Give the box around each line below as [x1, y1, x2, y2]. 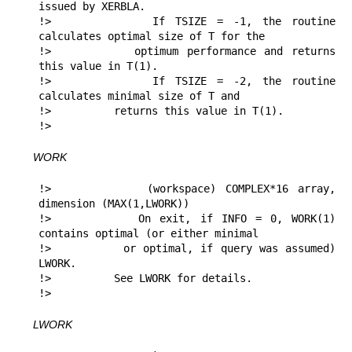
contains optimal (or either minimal [38, 227, 258, 240]
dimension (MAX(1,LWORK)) [38, 197, 189, 211]
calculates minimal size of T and [38, 90, 246, 103]
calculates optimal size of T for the [38, 30, 271, 43]
